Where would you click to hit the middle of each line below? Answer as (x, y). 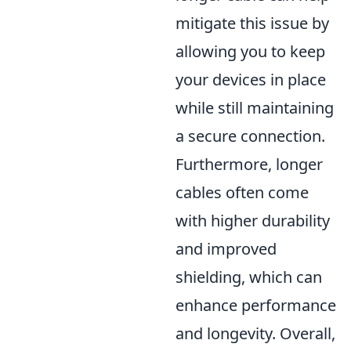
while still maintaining (255, 108)
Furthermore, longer (249, 164)
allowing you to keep (250, 51)
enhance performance (256, 305)
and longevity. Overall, (255, 333)
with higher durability (253, 221)
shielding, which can (249, 277)
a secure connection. (250, 136)
